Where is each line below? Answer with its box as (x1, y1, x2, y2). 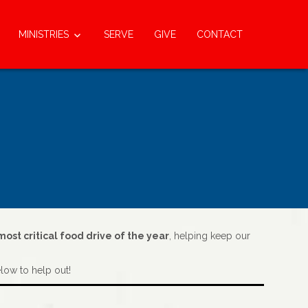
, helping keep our (169, 230, 250, 241)
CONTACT (197, 29, 243, 40)
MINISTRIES (19, 29, 69, 40)
